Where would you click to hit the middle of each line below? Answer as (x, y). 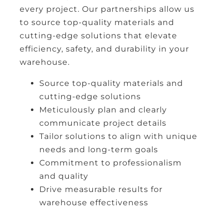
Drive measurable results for (101, 189)
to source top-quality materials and (97, 22)
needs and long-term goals (99, 149)
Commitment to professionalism (110, 163)
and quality (64, 176)
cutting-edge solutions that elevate (98, 35)
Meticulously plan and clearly (103, 110)
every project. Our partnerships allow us (107, 9)
